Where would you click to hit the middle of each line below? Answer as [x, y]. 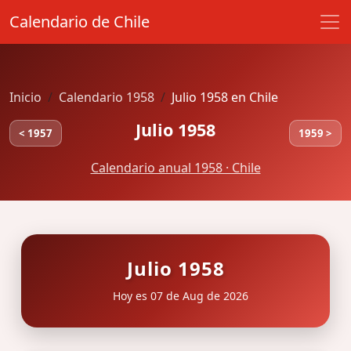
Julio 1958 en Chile [225, 97]
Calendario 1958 [107, 97]
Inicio [25, 97]
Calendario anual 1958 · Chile [175, 168]
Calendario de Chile [80, 22]
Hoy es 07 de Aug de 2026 [179, 295]
